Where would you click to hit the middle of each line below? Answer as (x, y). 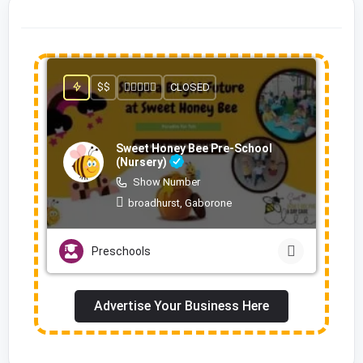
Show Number (167, 181)
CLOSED (190, 88)
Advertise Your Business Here (181, 305)
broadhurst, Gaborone (180, 203)
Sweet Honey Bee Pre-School (194, 149)
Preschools (121, 251)
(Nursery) (143, 162)
